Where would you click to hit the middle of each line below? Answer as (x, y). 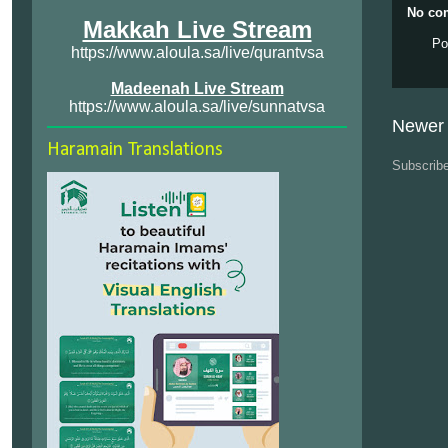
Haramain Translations (135, 150)
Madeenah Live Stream (197, 88)
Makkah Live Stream (197, 29)
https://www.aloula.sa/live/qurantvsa (197, 52)
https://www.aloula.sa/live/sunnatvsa (197, 106)
